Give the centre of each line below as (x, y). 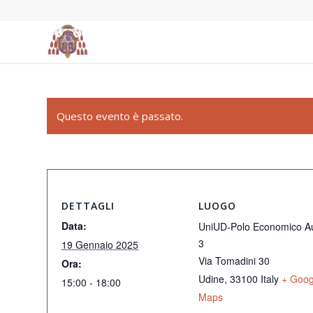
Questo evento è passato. (120, 116)
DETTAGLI (88, 206)
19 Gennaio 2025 (100, 245)
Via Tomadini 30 (234, 261)
